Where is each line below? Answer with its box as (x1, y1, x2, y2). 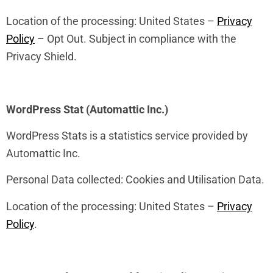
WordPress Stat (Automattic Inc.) (6, 102, 168, 116)
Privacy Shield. (6, 49, 77, 63)
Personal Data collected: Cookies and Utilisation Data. (6, 173, 264, 186)
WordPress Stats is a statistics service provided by (6, 129, 248, 143)
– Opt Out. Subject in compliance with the (35, 32, 236, 45)
